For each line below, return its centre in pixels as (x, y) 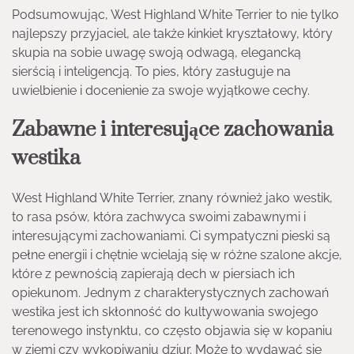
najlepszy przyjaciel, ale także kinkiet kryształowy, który (172, 34)
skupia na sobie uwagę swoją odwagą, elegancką (156, 53)
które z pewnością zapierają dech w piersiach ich (153, 273)
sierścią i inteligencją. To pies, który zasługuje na (151, 72)
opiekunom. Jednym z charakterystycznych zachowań (170, 292)
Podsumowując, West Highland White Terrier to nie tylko (175, 15)
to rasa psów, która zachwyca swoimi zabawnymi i (159, 217)
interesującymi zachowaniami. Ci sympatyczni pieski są (171, 235)
